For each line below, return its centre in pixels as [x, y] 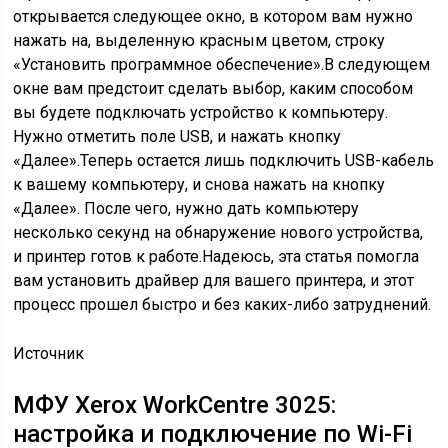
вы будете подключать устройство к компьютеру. [201, 112]
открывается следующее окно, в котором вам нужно [213, 16]
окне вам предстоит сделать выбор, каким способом [213, 88]
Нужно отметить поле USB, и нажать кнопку [177, 136]
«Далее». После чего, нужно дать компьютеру [186, 208]
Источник [49, 353]
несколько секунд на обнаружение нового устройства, [218, 232]
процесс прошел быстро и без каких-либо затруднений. [222, 304]
